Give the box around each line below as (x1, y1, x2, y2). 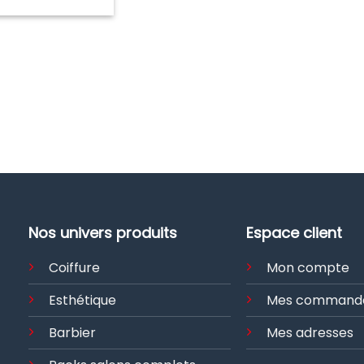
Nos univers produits (28, 223, 178, 244)
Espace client (246, 223, 343, 244)
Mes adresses (266, 323, 354, 343)
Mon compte (266, 258, 350, 278)
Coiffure (49, 258, 101, 278)
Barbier (49, 323, 97, 343)
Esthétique (49, 291, 117, 310)
